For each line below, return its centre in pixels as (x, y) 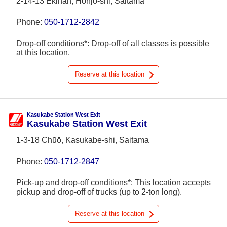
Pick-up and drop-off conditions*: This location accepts (113, 183)
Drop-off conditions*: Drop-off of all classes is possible (113, 43)
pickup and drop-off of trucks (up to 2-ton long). (99, 192)
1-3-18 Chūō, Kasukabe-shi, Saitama (83, 140)
